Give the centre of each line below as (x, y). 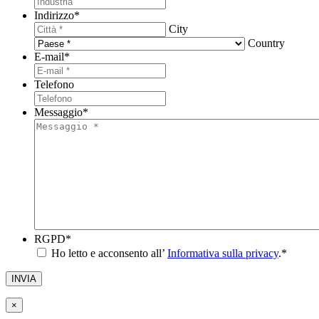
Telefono (54, 84)
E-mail (49, 56)
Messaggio (58, 112)
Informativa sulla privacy (223, 253)
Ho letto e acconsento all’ (109, 253)
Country (266, 43)
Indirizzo (54, 15)
